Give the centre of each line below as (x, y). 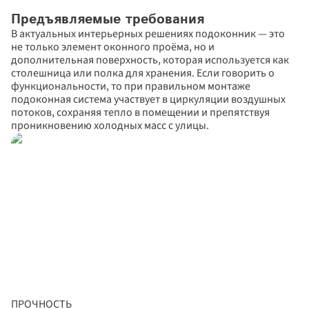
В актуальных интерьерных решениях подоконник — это (148, 34)
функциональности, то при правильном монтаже (131, 86)
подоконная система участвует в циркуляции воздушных (148, 99)
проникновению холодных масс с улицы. (110, 126)
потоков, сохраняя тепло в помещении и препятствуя (140, 112)
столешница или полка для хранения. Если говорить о (143, 73)
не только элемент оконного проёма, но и (113, 47)
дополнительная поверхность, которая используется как (150, 60)
